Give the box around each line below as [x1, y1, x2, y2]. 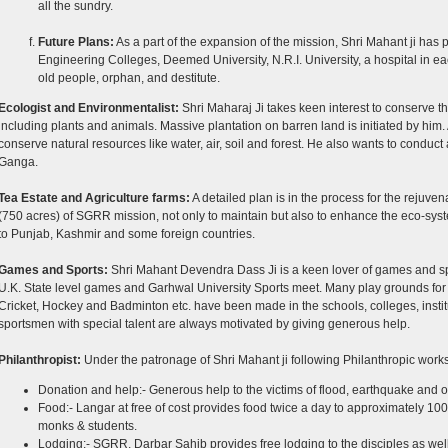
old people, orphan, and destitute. [37, 71, 220, 85]
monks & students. [37, 419, 137, 433]
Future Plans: [37, 35, 114, 49]
